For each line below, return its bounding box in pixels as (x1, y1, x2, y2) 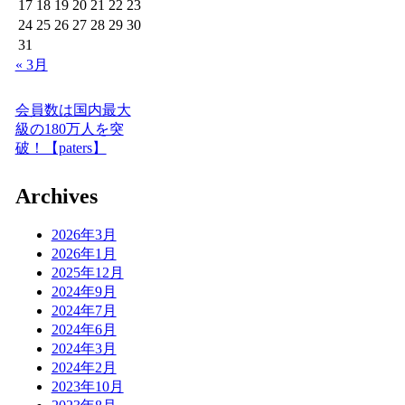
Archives (14, 184, 98, 208)
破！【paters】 (14, 139, 107, 155)
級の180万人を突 (14, 120, 124, 137)
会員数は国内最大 (14, 101, 131, 118)
